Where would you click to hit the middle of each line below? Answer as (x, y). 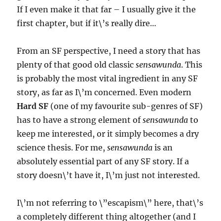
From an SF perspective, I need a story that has (109, 51)
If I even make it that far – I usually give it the (107, 9)
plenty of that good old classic (76, 64)
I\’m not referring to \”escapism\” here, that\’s (110, 203)
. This (192, 64)
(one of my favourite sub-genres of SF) (126, 106)
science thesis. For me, (62, 147)
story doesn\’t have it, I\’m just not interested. (109, 175)
